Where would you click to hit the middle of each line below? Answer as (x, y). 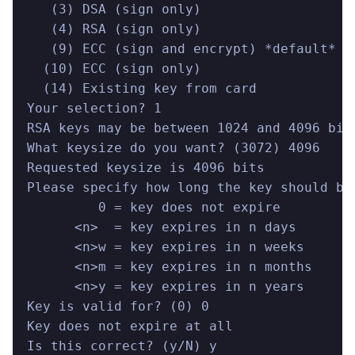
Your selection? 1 (94, 108)
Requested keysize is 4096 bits (146, 167)
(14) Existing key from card (142, 88)
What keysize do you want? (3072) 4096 (174, 147)
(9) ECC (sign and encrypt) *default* (181, 48)
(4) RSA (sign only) (114, 29)
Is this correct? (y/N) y (122, 345)
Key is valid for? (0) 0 (118, 306)
